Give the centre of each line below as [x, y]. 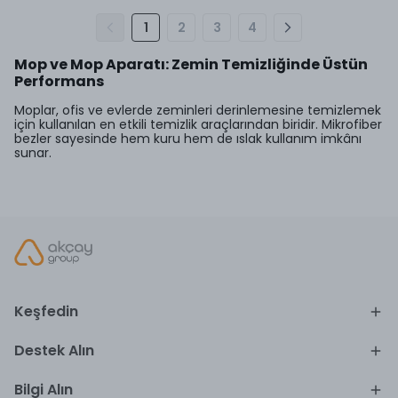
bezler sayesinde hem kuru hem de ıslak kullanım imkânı [188, 139]
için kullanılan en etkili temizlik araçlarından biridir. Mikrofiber [198, 124]
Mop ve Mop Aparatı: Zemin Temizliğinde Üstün [191, 64]
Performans [59, 81]
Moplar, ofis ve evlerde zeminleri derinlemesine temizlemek [198, 110]
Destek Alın [54, 350]
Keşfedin [46, 311]
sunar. [33, 153]
